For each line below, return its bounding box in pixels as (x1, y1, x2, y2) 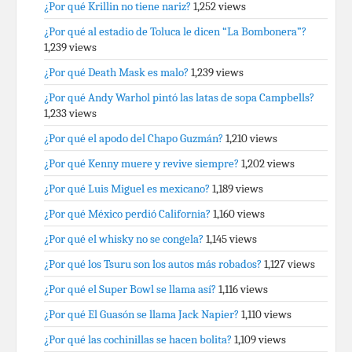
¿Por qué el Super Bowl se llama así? (44, 282, 216, 296)
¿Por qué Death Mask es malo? (44, 65, 189, 79)
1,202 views (241, 156, 295, 170)
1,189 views (212, 181, 263, 196)
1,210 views (225, 131, 277, 145)
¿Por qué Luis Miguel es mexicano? (44, 181, 210, 196)
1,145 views (206, 232, 257, 246)
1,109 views (234, 332, 286, 346)
